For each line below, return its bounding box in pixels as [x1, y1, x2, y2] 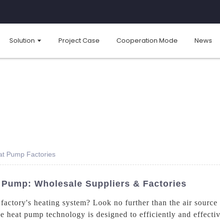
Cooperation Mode [116, 35, 178, 45]
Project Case [58, 35, 100, 45]
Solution [9, 35, 35, 45]
